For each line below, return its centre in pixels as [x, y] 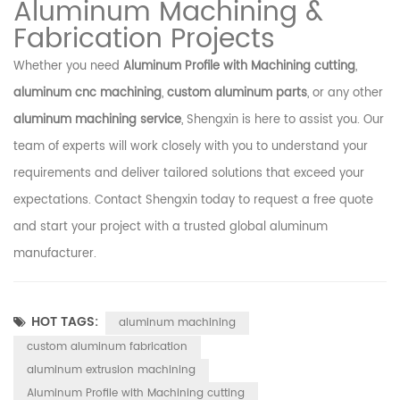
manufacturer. [55, 254]
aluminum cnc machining [87, 94]
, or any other [345, 94]
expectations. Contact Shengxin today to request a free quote [193, 201]
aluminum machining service [97, 121]
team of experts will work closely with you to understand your [191, 147]
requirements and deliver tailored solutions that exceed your [189, 174]
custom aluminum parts [237, 94]
